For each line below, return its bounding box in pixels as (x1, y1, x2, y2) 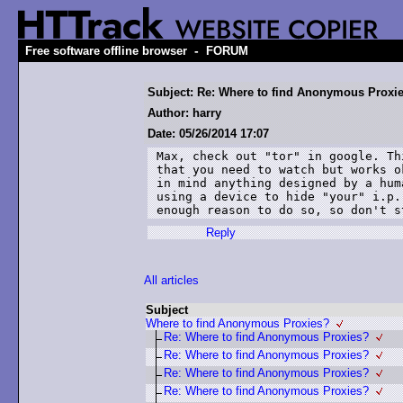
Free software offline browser (25, 44, 187, 58)
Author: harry (148, 106, 221, 120)
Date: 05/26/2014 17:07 (148, 127, 269, 140)
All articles (144, 273, 199, 287)
